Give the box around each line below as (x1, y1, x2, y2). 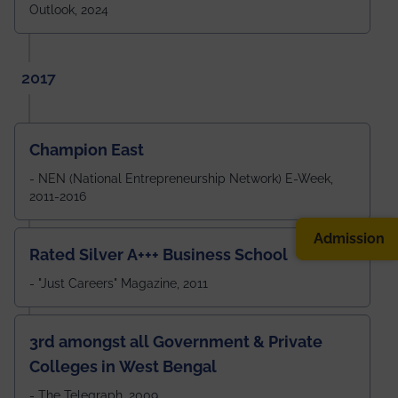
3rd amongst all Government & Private (29, 331, 322, 351)
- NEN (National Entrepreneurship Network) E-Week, (29, 171, 333, 186)
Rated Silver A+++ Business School (29, 244, 288, 264)
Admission (314, 229, 385, 247)
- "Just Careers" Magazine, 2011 (29, 275, 208, 291)
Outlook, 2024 (29, 2, 108, 17)
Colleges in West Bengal (29, 356, 217, 376)
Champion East (29, 139, 144, 159)
